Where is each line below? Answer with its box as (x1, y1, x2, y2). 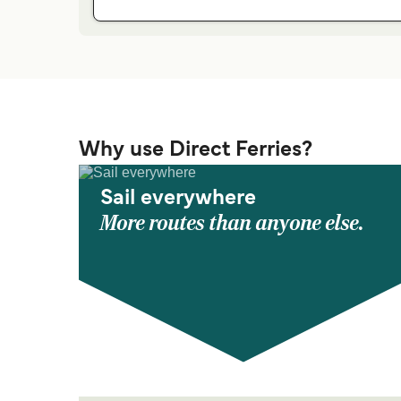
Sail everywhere (100, 189, 256, 209)
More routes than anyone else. (100, 210, 364, 236)
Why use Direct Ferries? (79, 141, 312, 160)
